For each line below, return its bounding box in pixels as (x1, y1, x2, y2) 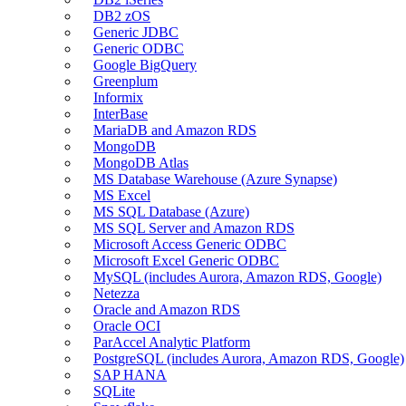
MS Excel (93, 187, 150, 203)
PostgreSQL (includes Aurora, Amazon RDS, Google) (93, 350, 404, 366)
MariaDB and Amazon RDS (93, 121, 256, 138)
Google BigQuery (93, 56, 197, 72)
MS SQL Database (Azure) (93, 203, 249, 219)
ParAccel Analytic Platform (93, 333, 250, 350)
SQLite (93, 382, 135, 399)
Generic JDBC (93, 24, 179, 40)
